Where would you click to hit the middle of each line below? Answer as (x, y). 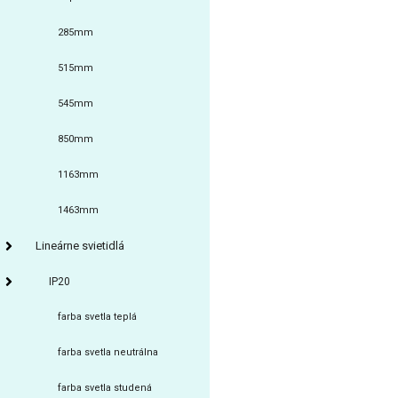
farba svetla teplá (97, 317)
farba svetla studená (105, 388)
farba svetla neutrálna (108, 352)
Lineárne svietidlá (80, 246)
